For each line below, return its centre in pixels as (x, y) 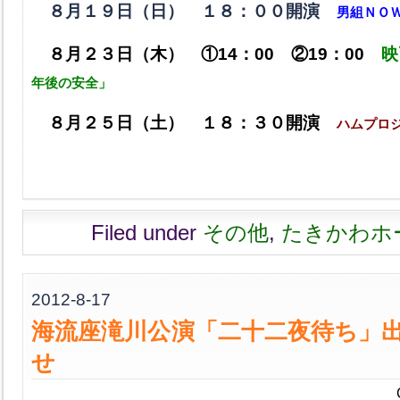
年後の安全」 (71, 83)
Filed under (147, 233)
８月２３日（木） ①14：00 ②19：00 (215, 54)
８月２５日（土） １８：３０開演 (175, 122)
